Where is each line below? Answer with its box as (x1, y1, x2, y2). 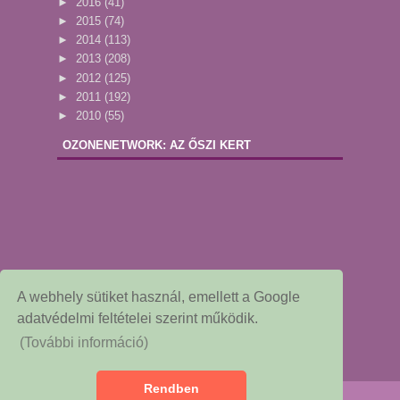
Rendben (144, 381, 199, 396)
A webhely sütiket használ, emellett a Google (17, 288, 301, 304)
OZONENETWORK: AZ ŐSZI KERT (62, 138, 251, 153)
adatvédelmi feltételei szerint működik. (17, 310, 259, 326)
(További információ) (20, 335, 149, 351)
